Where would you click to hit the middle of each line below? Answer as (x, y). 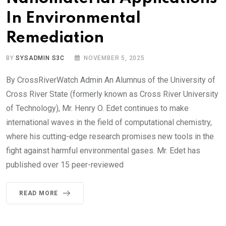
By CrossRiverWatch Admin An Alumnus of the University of (111, 80)
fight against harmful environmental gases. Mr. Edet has (103, 150)
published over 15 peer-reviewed (65, 164)
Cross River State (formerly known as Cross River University (112, 94)
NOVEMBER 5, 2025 (114, 58)
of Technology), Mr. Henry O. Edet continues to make (97, 108)
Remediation (55, 38)
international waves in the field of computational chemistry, (109, 122)
